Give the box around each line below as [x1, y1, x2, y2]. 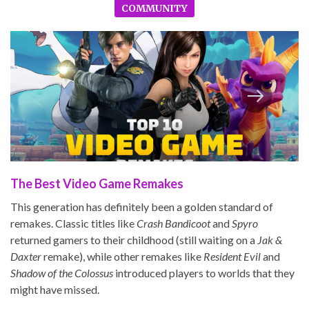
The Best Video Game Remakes [10, 175, 183, 191]
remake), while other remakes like [41, 249, 203, 263]
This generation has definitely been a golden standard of [10, 199, 273, 213]
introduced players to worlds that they [113, 266, 295, 279]
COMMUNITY [121, 2, 188, 15]
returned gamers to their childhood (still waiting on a [10, 232, 257, 246]
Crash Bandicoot [137, 216, 210, 230]
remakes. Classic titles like [10, 216, 137, 230]
